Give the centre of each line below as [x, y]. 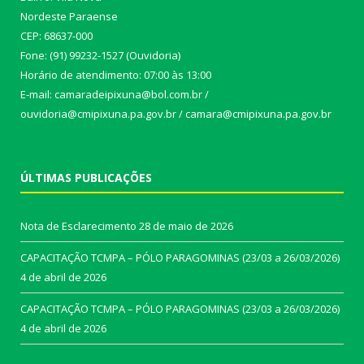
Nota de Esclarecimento [78, 226]
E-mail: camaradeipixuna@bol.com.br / [115, 95]
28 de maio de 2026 [186, 226]
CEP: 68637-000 [56, 36]
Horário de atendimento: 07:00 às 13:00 [116, 75]
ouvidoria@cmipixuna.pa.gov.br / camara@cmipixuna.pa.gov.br [176, 114]
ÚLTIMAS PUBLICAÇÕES [86, 178]
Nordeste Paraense [69, 17]
